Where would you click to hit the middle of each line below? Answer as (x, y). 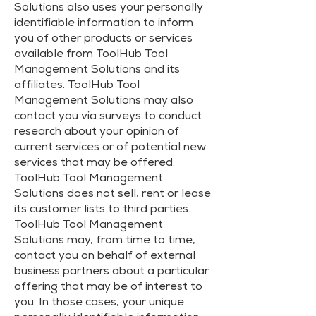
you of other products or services (103, 39)
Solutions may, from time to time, (105, 241)
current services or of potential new (110, 148)
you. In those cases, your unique (99, 303)
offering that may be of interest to (108, 288)
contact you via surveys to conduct (108, 117)
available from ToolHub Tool (91, 55)
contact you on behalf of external (105, 257)
